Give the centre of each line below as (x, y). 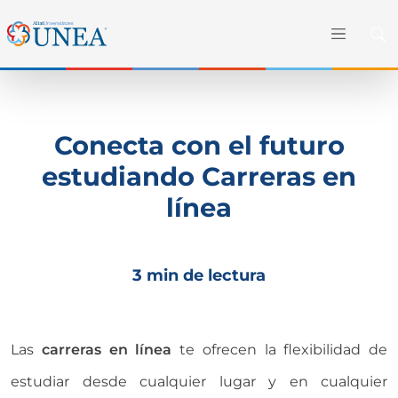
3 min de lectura (199, 275)
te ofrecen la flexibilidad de (279, 349)
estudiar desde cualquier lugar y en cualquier (199, 381)
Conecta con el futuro (199, 145)
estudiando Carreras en (199, 176)
